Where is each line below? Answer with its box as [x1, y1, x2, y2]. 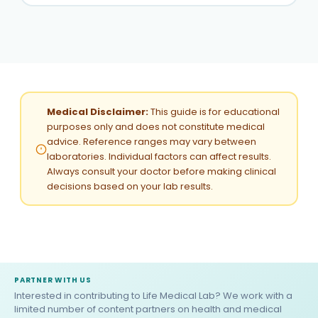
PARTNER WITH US [14, 275, 92, 285]
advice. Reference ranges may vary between [46, 134, 256, 148]
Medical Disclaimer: [46, 104, 148, 119]
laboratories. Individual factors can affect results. [46, 149, 271, 163]
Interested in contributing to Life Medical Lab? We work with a [14, 289, 292, 302]
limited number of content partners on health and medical [14, 302, 282, 316]
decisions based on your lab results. [46, 179, 213, 193]
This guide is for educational [148, 104, 280, 119]
